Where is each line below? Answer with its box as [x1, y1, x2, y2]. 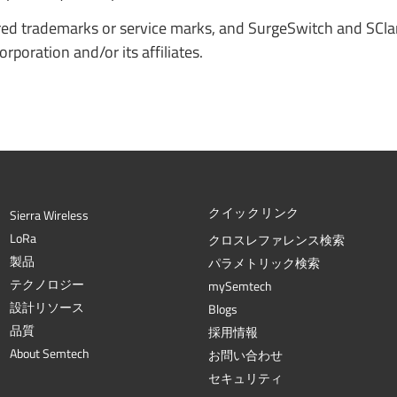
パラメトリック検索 [207, 253, 320, 274]
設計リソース [9, 298, 84, 318]
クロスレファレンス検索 [207, 230, 345, 251]
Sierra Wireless [9, 206, 89, 226]
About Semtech [9, 344, 90, 364]
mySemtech [207, 276, 272, 297]
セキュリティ [207, 369, 283, 389]
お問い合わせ [207, 346, 283, 366]
